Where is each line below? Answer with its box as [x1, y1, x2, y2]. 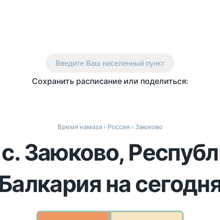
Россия [108, 123, 130, 131]
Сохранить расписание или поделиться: [31, 76, 189, 86]
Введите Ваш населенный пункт [55, 59, 165, 67]
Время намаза [57, 123, 102, 131]
